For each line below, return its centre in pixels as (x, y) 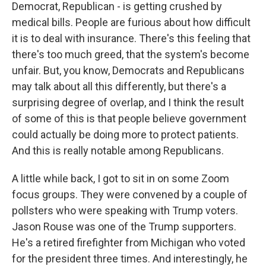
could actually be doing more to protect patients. (125, 134)
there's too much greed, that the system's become (131, 54)
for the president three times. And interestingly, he (130, 259)
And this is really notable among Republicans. (118, 151)
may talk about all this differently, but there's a (119, 86)
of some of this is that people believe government (129, 118)
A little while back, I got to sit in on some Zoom (121, 178)
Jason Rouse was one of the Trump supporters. (124, 227)
